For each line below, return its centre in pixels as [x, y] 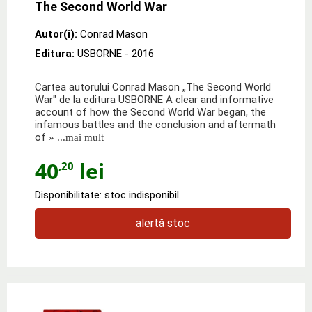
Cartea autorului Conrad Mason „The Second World [153, 87]
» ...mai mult [75, 137]
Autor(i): [56, 34]
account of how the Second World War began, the [150, 112]
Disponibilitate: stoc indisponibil [107, 195]
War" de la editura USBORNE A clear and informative [154, 99]
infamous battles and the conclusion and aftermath [155, 124]
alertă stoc [163, 223]
